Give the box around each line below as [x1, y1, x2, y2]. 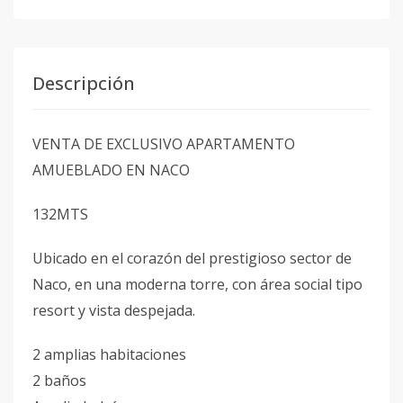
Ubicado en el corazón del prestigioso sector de [32, 248, 352, 268]
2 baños [32, 371, 86, 390]
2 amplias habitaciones [32, 345, 186, 364]
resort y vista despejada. [32, 300, 195, 320]
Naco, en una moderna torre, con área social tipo [32, 274, 363, 294]
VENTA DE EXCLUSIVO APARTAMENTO [32, 134, 295, 154]
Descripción [32, 71, 135, 95]
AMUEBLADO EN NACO [32, 160, 190, 180]
